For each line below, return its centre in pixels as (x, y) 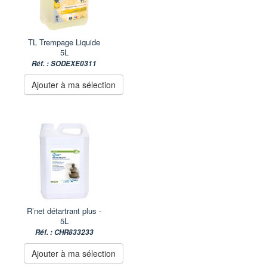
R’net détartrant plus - (64, 210)
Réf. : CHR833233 (64, 232)
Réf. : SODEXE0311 (64, 63)
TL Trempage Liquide (64, 42)
